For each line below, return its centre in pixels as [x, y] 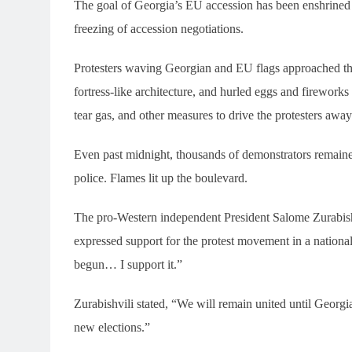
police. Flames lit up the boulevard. [161, 178]
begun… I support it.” [128, 264]
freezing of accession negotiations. [159, 28]
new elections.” [112, 327]
